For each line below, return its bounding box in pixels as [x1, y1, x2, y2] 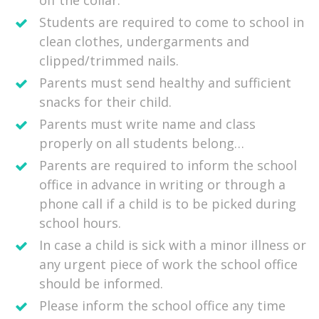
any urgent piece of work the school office [39, 256, 298, 273]
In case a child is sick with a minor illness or [39, 236, 306, 254]
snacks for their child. [39, 93, 172, 111]
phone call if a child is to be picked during [39, 195, 296, 213]
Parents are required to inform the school [39, 157, 297, 174]
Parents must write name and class [39, 115, 256, 133]
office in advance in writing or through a [39, 176, 286, 194]
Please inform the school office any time [39, 297, 286, 315]
